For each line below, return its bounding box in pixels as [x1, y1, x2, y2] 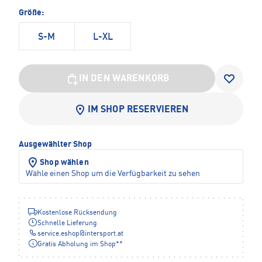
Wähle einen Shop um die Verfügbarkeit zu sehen [26, 170, 200, 178]
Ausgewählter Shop [19, 140, 92, 149]
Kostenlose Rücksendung [37, 209, 117, 217]
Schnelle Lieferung [37, 220, 97, 227]
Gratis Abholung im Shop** [37, 241, 123, 249]
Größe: [19, 9, 44, 18]
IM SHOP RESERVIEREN [87, 105, 189, 115]
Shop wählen [40, 158, 89, 167]
